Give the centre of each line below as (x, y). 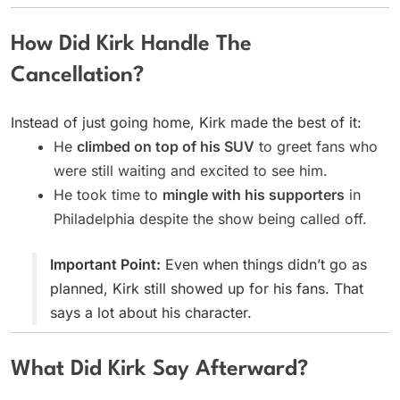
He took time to (108, 195)
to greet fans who (316, 147)
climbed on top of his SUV (166, 147)
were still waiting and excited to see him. (191, 171)
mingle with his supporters (254, 195)
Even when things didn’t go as (264, 265)
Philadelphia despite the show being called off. (210, 219)
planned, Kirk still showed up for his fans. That (207, 289)
